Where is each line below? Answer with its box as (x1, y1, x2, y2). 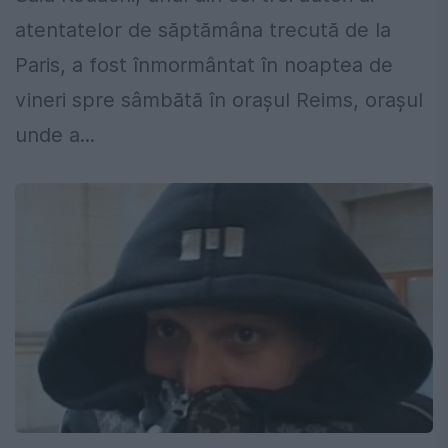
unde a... (15, 123, 95, 148)
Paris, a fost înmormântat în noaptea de (15, 53, 393, 78)
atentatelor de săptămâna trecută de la (15, 18, 391, 43)
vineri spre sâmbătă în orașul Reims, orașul (15, 88, 423, 113)
